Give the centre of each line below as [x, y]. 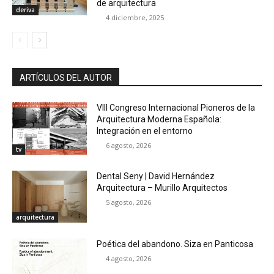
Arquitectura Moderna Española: [159, 119]
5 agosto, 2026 [129, 202]
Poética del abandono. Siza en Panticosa [175, 244]
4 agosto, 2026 [129, 259]
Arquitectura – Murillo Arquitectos [162, 187]
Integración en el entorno [145, 131]
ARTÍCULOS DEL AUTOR [66, 77]
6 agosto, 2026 [129, 145]
